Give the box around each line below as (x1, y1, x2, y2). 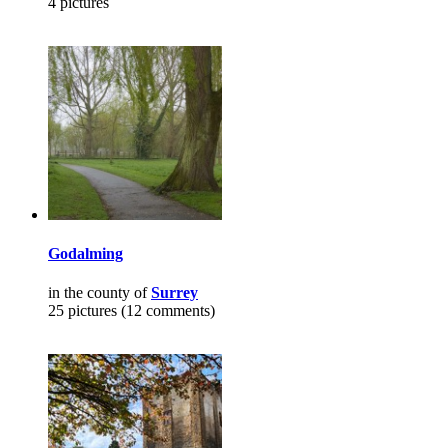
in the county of (48, 284, 151, 302)
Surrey (151, 284, 198, 302)
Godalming (48, 245, 123, 263)
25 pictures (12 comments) (48, 302, 215, 320)
